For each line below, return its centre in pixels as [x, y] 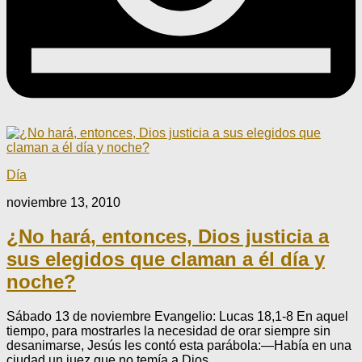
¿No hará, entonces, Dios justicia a [168, 237]
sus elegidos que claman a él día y [166, 259]
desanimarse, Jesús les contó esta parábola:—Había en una [179, 346]
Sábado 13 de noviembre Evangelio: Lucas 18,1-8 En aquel [177, 317]
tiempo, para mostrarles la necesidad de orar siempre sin [168, 331]
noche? [41, 282]
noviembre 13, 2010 [63, 202]
